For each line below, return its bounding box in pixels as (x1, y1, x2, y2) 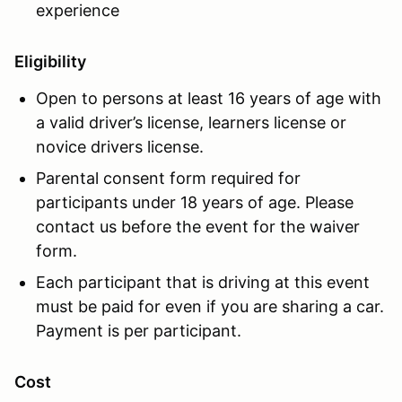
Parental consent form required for (36, 168, 301, 188)
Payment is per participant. (36, 320, 241, 340)
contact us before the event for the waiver (36, 216, 360, 236)
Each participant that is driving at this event (36, 272, 370, 292)
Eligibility (14, 51, 86, 71)
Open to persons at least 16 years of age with (36, 88, 381, 108)
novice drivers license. (36, 136, 204, 156)
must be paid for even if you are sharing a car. (36, 296, 384, 316)
